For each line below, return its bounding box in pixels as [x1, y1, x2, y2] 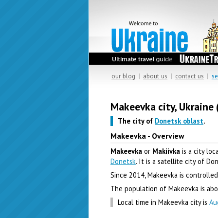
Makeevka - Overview [110, 131, 184, 141]
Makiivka [152, 146, 180, 156]
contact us [175, 72, 204, 80]
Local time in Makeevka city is [118, 197, 209, 207]
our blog [111, 72, 136, 80]
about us [143, 72, 168, 80]
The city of [118, 116, 155, 126]
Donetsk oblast [155, 116, 203, 126]
